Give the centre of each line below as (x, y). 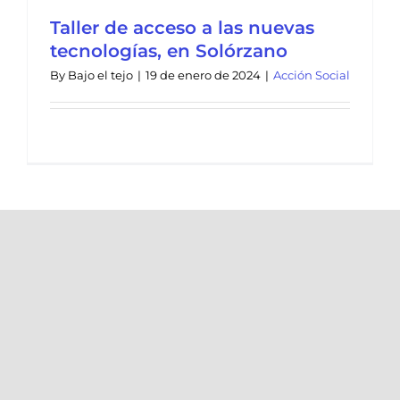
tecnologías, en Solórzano (169, 51)
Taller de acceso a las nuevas (182, 28)
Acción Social (312, 75)
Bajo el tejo (100, 75)
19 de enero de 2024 (203, 75)
